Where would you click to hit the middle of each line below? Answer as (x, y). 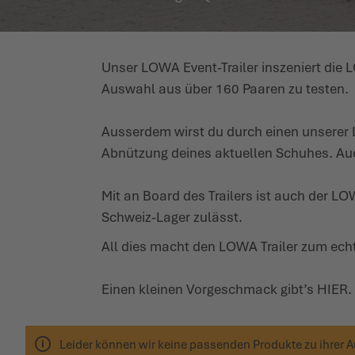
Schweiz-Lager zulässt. (172, 217)
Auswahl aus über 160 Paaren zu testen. (225, 89)
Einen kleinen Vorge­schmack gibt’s (209, 289)
